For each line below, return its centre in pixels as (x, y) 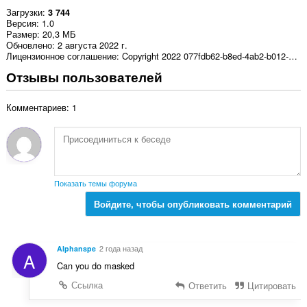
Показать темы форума (95, 184)
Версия (21, 23)
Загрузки (24, 12)
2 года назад (121, 248)
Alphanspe (76, 248)
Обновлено (29, 45)
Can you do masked (95, 265)
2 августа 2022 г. (92, 45)
